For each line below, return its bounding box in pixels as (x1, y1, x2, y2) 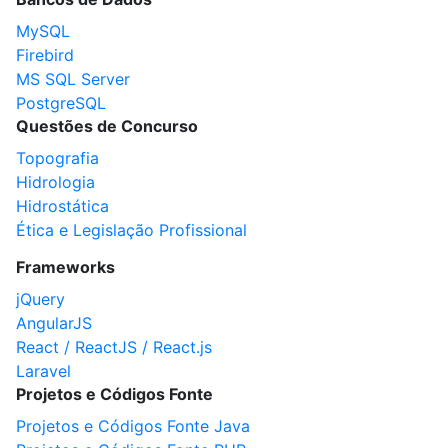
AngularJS (16, 313, 92, 333)
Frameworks (16, 257, 115, 277)
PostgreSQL (16, 93, 106, 113)
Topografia (16, 148, 99, 168)
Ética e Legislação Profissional (16, 220, 247, 240)
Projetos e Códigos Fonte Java (16, 416, 250, 436)
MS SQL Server (16, 69, 130, 89)
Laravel (16, 361, 71, 381)
